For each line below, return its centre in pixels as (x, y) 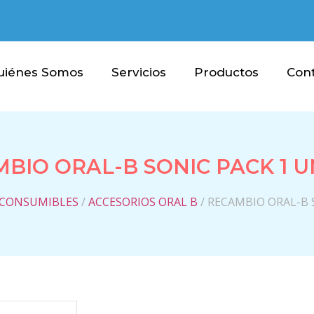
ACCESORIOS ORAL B (143, 202)
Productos (227, 72)
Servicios (139, 72)
